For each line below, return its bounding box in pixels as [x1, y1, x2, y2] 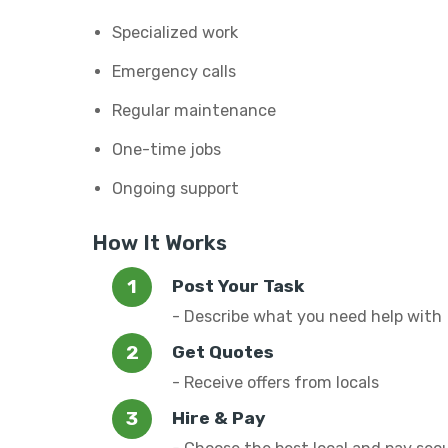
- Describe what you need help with [172, 307, 442, 326]
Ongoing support [112, 179, 239, 198]
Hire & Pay [172, 408, 266, 428]
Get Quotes [172, 342, 274, 362]
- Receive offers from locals [172, 373, 379, 392]
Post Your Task [172, 276, 304, 296]
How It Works [92, 231, 227, 255]
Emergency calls [112, 62, 236, 81]
